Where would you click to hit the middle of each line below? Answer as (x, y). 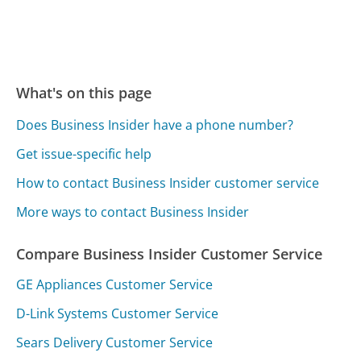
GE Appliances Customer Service (115, 285)
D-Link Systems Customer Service (118, 314)
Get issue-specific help (84, 154)
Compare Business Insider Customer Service (170, 253)
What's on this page (84, 92)
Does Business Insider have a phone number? (155, 124)
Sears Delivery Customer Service (115, 343)
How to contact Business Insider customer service (168, 183)
